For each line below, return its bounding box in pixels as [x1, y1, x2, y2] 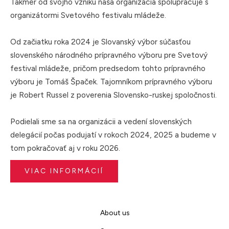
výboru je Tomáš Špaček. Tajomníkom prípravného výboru [10, 77, 212, 86]
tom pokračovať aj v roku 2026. [10, 143, 120, 153]
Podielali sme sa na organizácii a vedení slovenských [10, 117, 192, 126]
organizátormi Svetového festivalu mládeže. [10, 10, 166, 20]
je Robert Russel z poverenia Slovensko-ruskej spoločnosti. [10, 90, 217, 100]
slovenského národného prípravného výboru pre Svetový [10, 50, 208, 60]
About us [100, 209, 129, 217]
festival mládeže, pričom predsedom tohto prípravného [10, 63, 205, 73]
